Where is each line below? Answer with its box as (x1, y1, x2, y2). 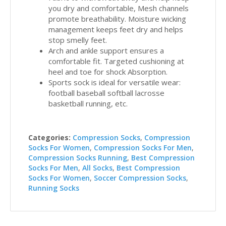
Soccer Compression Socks (94, 173, 186, 183)
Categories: (28, 133, 71, 142)
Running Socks (28, 183, 79, 193)
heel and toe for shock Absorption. (48, 67, 167, 77)
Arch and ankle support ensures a (48, 45, 164, 55)
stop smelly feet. (48, 35, 107, 45)
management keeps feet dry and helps (48, 24, 183, 34)
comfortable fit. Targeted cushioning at (48, 56, 184, 66)
